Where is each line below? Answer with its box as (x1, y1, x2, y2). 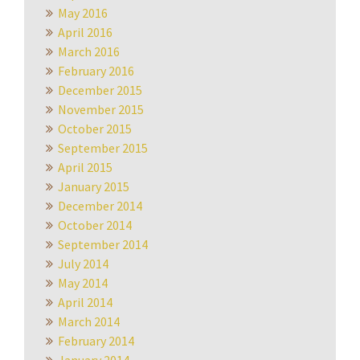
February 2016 (58, 63, 134, 79)
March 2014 (58, 313, 120, 329)
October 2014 (58, 217, 132, 233)
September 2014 (58, 236, 148, 252)
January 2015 (58, 178, 129, 194)
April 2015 (58, 159, 112, 175)
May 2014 (58, 275, 108, 291)
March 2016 (58, 43, 120, 59)
